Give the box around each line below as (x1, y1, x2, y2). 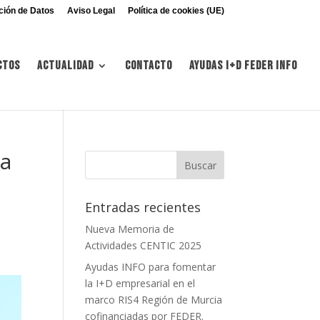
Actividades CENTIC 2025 (85, 239, 202, 252)
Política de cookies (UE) (127, 6, 224, 16)
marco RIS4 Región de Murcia (85, 293, 223, 306)
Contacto (125, 59, 172, 73)
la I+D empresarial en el (85, 276, 196, 290)
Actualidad (37, 59, 94, 73)
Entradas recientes (85, 199, 201, 216)
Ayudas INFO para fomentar (85, 260, 216, 274)
